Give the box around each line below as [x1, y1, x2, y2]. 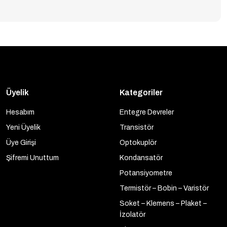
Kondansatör [120, 154, 163, 162]
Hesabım [6, 108, 34, 116]
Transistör [120, 124, 154, 131]
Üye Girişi [6, 139, 36, 146]
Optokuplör [120, 139, 157, 146]
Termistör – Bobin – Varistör [120, 184, 209, 192]
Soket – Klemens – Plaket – [120, 200, 207, 207]
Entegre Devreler [120, 108, 174, 116]
